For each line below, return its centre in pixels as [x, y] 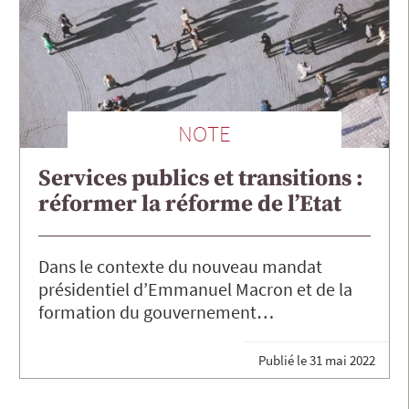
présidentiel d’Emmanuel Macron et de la [195, 289]
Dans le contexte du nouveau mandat [180, 267]
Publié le [284, 360]
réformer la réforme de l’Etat [190, 204]
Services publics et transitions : [201, 179]
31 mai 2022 [342, 360]
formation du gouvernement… [156, 312]
